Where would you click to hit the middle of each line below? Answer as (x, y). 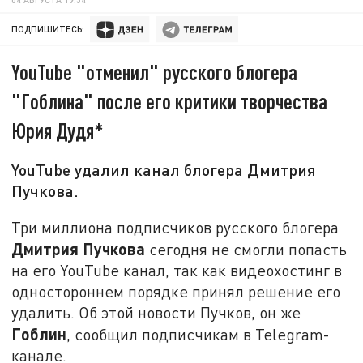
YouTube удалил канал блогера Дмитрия (164, 170)
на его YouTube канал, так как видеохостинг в (177, 270)
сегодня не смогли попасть (246, 249)
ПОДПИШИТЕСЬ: (48, 29)
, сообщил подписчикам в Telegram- (199, 334)
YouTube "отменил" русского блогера (155, 72)
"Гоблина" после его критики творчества (170, 101)
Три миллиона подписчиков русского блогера (175, 227)
